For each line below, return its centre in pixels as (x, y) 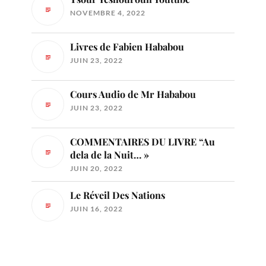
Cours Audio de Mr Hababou (133, 94)
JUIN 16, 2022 (96, 209)
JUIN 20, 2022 (96, 169)
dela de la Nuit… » (110, 155)
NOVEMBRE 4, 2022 (108, 13)
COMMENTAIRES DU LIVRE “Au (142, 142)
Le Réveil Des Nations (118, 195)
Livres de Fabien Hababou (127, 47)
